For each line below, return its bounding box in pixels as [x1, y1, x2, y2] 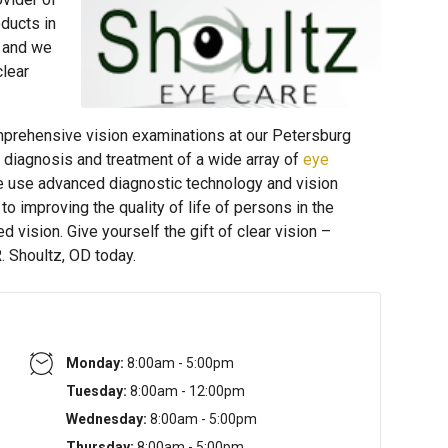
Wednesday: [65, 411, 147, 427]
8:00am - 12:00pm [126, 383, 245, 399]
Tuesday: [65, 383, 127, 399]
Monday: [65, 355, 124, 371]
